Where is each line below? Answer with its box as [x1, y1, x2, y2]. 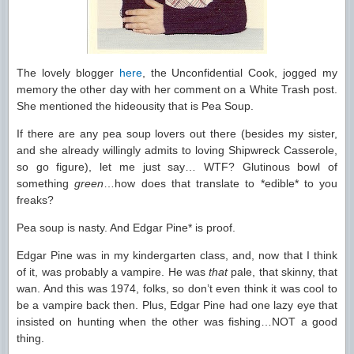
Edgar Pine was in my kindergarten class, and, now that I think [17, 249, 337, 262]
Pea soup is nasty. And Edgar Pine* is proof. [17, 221, 235, 234]
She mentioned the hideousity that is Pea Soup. [17, 100, 254, 112]
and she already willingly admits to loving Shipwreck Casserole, [17, 144, 337, 156]
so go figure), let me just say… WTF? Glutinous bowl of [17, 160, 337, 173]
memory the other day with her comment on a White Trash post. [17, 83, 337, 96]
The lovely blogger [17, 66, 119, 79]
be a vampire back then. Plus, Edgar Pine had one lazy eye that [17, 299, 337, 311]
